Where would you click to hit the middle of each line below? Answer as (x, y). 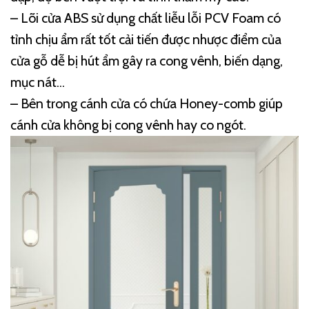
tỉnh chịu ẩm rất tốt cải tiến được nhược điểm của (146, 40)
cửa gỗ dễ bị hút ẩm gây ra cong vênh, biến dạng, (147, 61)
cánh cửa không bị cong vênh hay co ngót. (128, 125)
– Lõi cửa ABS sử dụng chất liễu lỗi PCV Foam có (146, 18)
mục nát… (38, 82)
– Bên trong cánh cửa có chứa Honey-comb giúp (147, 104)
